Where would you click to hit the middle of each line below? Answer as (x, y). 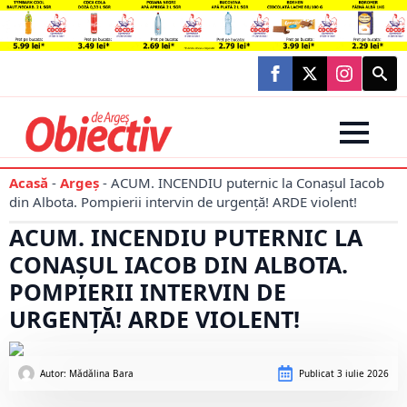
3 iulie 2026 (362, 374)
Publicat (317, 374)
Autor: (55, 374)
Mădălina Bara (101, 374)
